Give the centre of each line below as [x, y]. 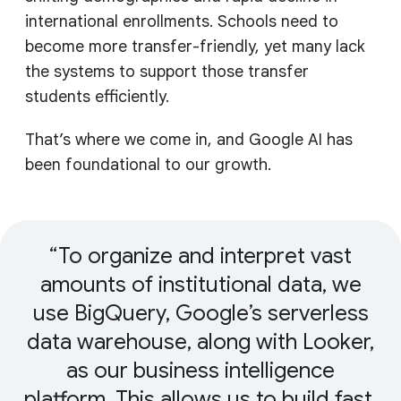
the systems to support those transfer [167, 72]
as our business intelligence [200, 371]
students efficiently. [97, 97]
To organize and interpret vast [205, 256]
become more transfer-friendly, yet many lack [195, 47]
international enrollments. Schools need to [182, 22]
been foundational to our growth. [148, 165]
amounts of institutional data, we [200, 285]
